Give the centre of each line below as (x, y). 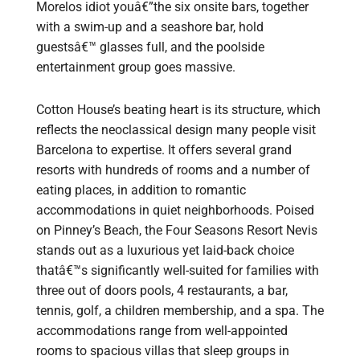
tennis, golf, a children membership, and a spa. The (180, 311)
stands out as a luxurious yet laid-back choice (165, 251)
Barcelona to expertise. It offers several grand (164, 150)
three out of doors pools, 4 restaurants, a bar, (162, 291)
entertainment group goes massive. (136, 67)
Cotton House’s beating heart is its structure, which (178, 110)
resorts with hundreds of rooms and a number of (173, 170)
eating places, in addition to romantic (141, 190)
